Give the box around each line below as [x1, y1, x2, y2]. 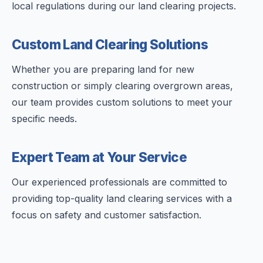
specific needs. [12, 113, 77, 124]
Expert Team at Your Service [12, 149, 187, 165]
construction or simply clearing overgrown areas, [12, 80, 233, 92]
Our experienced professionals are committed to [12, 176, 227, 188]
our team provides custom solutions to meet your [12, 96, 232, 108]
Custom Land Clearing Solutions [12, 36, 208, 52]
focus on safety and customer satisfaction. [12, 209, 201, 221]
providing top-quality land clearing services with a [12, 193, 232, 204]
